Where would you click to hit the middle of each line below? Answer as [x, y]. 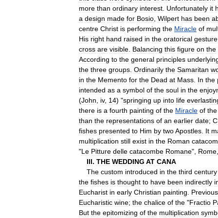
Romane [179, 151]
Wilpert [168, 18]
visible [119, 49]
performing [144, 28]
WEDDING [128, 161]
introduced [141, 172]
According [94, 59]
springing [137, 100]
